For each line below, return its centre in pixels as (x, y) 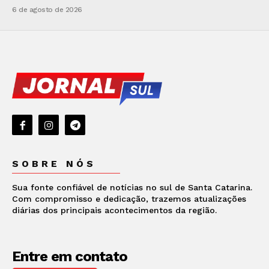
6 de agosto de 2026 (47, 10)
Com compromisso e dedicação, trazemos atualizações (129, 199)
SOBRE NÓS (54, 164)
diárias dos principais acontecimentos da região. (114, 210)
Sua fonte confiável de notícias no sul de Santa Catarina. (132, 188)
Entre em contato (70, 257)
